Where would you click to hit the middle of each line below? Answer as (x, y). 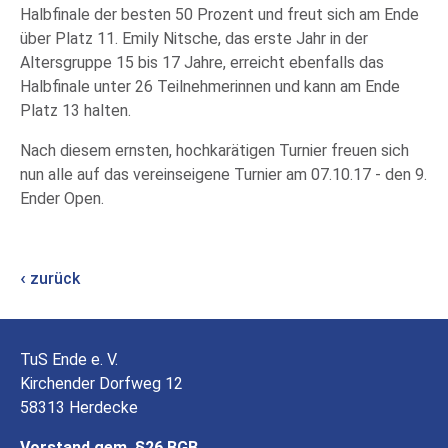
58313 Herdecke (79, 407)
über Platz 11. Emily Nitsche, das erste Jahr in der (194, 38)
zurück (53, 278)
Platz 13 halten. (75, 110)
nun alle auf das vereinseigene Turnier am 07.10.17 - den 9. (223, 174)
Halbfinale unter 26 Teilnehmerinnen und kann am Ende (210, 86)
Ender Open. (62, 198)
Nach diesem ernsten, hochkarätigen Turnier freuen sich (214, 150)
